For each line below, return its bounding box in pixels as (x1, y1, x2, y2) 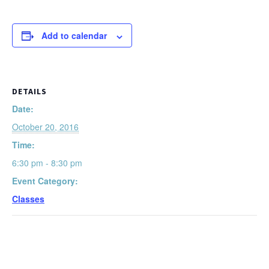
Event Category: (12, 175, 78, 187)
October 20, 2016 (12, 121, 79, 133)
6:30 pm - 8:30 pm (12, 157, 82, 169)
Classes (12, 193, 44, 205)
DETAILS (12, 86, 47, 97)
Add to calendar (41, 29, 107, 42)
